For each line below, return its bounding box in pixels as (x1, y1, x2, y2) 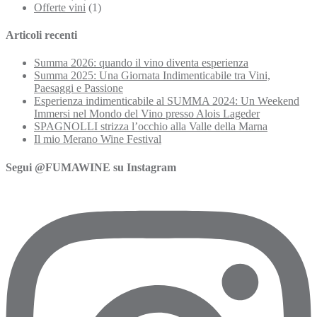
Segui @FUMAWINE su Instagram (6, 161, 176, 173)
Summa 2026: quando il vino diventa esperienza (34, 57, 248, 69)
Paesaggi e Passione (34, 82, 123, 95)
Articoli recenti (6, 29, 77, 42)
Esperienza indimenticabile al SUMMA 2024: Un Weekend (34, 95, 299, 108)
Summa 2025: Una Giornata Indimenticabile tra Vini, (34, 69, 270, 82)
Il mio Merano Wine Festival (34, 133, 161, 146)
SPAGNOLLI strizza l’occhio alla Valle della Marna (34, 120, 267, 133)
